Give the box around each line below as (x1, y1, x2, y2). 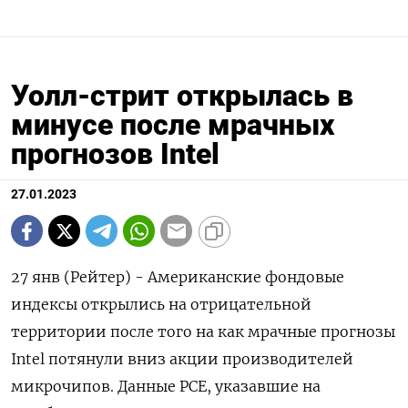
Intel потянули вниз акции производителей (11, 350, 353, 369)
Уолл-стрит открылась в (11, 78, 353, 114)
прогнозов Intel (11, 137, 219, 172)
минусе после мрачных (11, 107, 334, 143)
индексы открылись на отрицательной (11, 295, 311, 314)
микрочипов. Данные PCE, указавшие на (11, 377, 321, 396)
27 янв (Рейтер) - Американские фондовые (11, 268, 344, 287)
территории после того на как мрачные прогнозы (11, 322, 395, 342)
